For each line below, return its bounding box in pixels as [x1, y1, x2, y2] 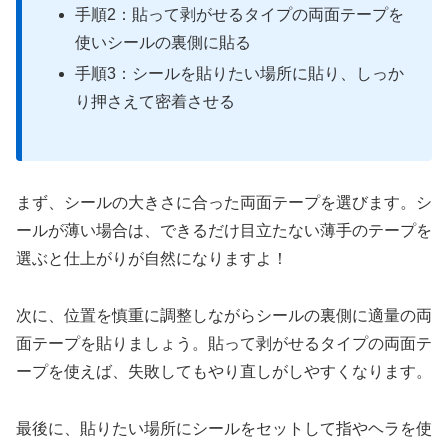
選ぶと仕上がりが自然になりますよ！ [16, 250, 288, 268]
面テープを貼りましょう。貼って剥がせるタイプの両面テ [16, 335, 432, 353]
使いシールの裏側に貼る [75, 33, 252, 51]
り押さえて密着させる [75, 92, 236, 110]
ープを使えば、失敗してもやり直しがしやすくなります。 [16, 363, 432, 381]
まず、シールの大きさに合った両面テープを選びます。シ [16, 194, 432, 212]
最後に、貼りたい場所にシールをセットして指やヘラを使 [16, 420, 432, 438]
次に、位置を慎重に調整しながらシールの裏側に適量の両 [16, 307, 432, 325]
